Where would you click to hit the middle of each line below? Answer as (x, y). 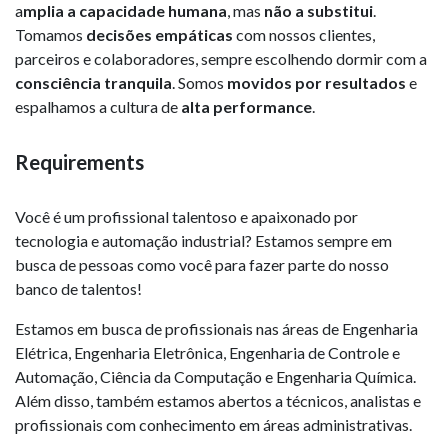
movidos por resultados (316, 82)
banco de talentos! (78, 289)
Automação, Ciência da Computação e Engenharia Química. (215, 377)
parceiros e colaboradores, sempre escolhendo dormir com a (221, 58)
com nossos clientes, (304, 34)
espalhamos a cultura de (98, 106)
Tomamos (50, 34)
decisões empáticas (159, 34)
